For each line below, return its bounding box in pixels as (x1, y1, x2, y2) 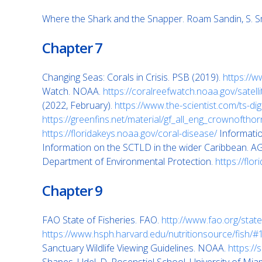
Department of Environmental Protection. (42, 155, 215, 168)
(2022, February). (42, 99, 115, 112)
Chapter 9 (42, 181, 103, 200)
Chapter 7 (42, 38, 103, 57)
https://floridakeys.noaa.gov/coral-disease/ (42, 127, 217, 140)
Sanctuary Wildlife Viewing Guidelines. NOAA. (42, 242, 228, 254)
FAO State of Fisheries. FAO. (42, 213, 161, 226)
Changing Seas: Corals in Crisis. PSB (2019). (42, 71, 223, 84)
